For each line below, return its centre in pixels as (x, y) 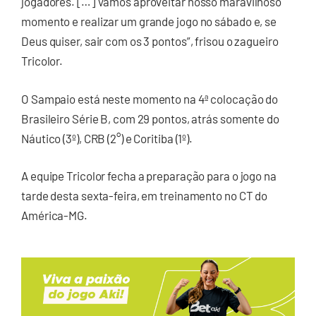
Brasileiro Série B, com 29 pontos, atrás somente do (150, 118)
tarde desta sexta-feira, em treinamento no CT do (145, 196)
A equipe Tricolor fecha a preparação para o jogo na (149, 176)
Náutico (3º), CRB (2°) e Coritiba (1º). (107, 138)
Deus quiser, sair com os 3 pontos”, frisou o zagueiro (150, 41)
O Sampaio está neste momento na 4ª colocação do (150, 98)
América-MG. (55, 215)
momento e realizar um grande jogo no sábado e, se (149, 22)
